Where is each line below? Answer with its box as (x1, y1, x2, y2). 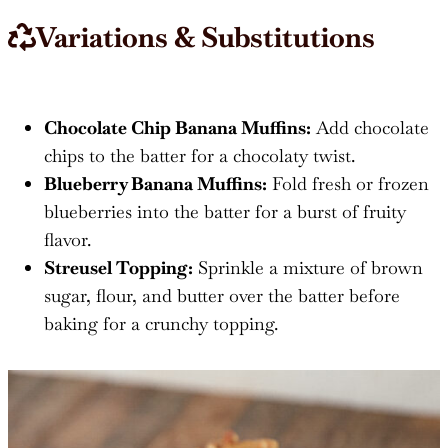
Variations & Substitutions (36, 18, 375, 55)
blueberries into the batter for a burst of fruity (44, 199, 406, 223)
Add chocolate (311, 115, 429, 139)
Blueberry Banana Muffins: (44, 171, 267, 195)
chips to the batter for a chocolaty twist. (44, 143, 355, 167)
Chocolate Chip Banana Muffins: (44, 115, 311, 139)
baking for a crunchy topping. (44, 311, 278, 335)
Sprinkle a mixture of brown (193, 255, 423, 279)
